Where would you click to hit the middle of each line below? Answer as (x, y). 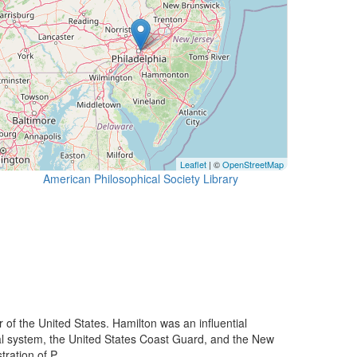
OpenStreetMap (253, 164)
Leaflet (193, 164)
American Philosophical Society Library (140, 178)
